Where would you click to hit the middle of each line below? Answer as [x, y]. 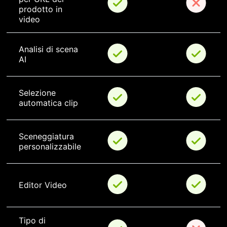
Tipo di [33, 221]
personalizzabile [50, 147]
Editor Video [43, 185]
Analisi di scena [50, 49]
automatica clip [48, 103]
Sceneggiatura [48, 137]
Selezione [39, 93]
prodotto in [42, 9]
